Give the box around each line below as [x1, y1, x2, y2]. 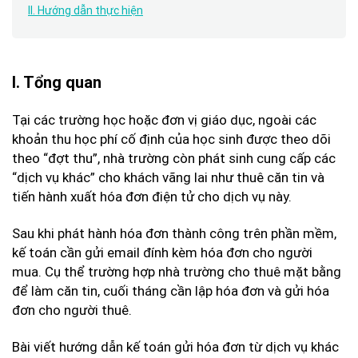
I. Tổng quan [12, 73, 101, 92]
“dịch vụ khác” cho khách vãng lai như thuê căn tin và [12, 169, 324, 186]
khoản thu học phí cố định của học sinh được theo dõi [12, 130, 331, 148]
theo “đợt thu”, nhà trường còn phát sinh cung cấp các [12, 149, 336, 167]
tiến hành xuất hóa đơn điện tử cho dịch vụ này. [12, 188, 292, 205]
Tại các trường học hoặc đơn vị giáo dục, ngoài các [12, 111, 316, 129]
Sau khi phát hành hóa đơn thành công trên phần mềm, [12, 225, 336, 242]
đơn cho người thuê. [12, 301, 132, 319]
